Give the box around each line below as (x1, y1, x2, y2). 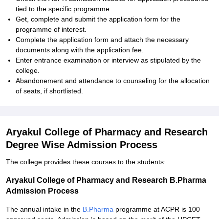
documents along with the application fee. (16, 46, 144, 54)
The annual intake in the (6, 205, 83, 213)
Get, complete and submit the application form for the (16, 15, 180, 23)
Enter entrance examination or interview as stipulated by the (16, 56, 201, 64)
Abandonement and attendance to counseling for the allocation (16, 77, 210, 85)
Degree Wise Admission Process (6, 139, 157, 150)
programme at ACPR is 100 (113, 205, 200, 213)
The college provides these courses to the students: (6, 158, 166, 166)
